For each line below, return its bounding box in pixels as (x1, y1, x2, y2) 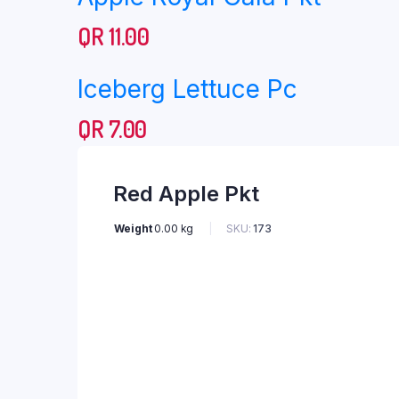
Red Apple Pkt (113, 181, 259, 207)
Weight (114, 222, 152, 235)
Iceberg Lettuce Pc (77, 74, 297, 104)
